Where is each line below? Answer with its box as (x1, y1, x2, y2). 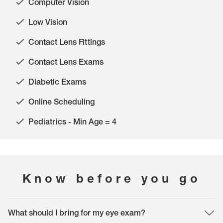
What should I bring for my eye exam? (8, 208, 145, 218)
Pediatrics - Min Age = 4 (28, 116, 116, 127)
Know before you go (22, 171, 201, 186)
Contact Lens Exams (28, 57, 104, 67)
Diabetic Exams (28, 77, 86, 87)
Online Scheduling (28, 97, 95, 107)
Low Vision (28, 17, 67, 27)
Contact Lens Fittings (28, 37, 105, 47)
